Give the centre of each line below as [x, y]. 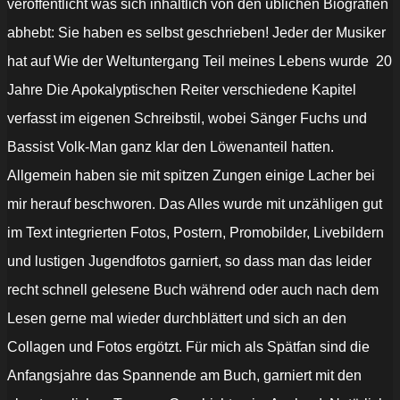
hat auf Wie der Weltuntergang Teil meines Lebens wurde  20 [200, 62]
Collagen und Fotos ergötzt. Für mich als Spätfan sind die [188, 347]
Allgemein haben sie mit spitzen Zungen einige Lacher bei [191, 176]
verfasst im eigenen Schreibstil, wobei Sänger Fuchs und [187, 119]
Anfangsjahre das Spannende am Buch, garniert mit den [184, 376]
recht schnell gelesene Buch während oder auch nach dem [193, 290]
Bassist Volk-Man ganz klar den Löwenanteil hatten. [171, 147]
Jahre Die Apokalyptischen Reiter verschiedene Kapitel [182, 90]
